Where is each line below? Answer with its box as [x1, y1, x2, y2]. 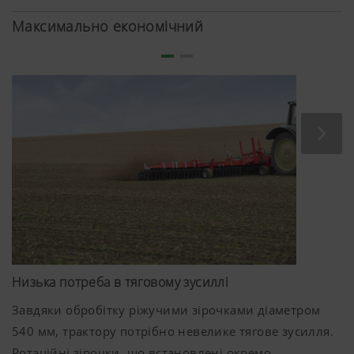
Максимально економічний [12, 17, 204, 36]
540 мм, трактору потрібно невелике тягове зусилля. [12, 322, 333, 339]
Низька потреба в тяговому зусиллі [12, 273, 229, 291]
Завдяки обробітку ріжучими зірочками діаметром [12, 301, 321, 318]
